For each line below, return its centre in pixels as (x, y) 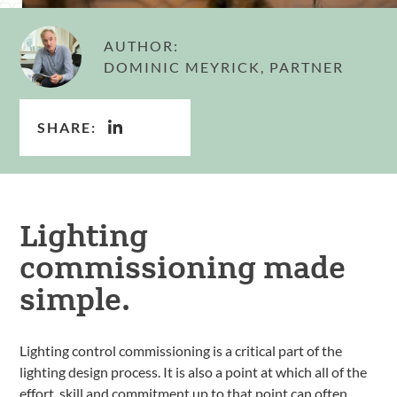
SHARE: (67, 127)
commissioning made (183, 265)
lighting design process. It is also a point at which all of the (194, 372)
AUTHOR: (142, 45)
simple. (75, 297)
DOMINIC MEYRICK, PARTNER (224, 67)
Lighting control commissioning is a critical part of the (181, 350)
